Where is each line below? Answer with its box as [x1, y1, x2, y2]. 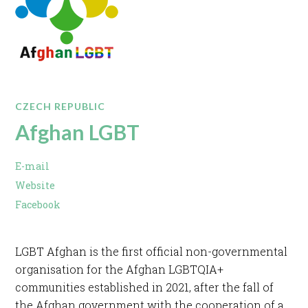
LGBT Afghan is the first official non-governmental [15, 243, 288, 258]
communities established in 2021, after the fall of [15, 279, 274, 294]
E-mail [15, 159, 50, 173]
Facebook [15, 197, 61, 211]
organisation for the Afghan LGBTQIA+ [15, 261, 224, 276]
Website [15, 178, 56, 192]
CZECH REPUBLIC [15, 100, 106, 112]
